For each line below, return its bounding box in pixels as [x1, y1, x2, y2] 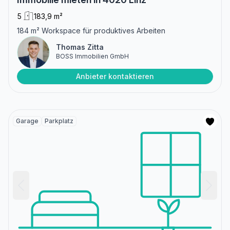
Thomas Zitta [56, 42, 104, 51]
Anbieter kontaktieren [76, 71, 154, 81]
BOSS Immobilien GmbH [56, 52, 129, 60]
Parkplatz [45, 117, 73, 125]
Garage [16, 117, 39, 125]
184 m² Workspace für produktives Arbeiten [17, 26, 165, 35]
